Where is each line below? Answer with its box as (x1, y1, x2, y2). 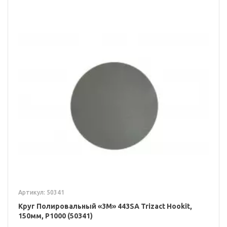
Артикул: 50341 (18, 188, 64, 196)
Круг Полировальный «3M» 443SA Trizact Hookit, (18, 202, 192, 210)
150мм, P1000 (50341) (18, 211, 93, 220)
